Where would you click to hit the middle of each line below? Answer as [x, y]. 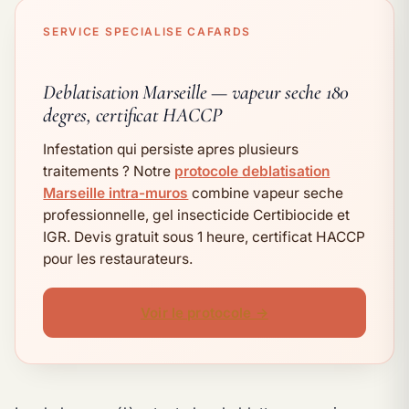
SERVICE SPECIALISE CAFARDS [147, 32]
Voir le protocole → [204, 313]
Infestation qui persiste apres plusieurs [171, 150]
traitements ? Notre [109, 172]
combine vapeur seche [266, 194]
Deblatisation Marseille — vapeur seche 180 [196, 93]
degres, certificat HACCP [132, 115]
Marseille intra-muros [116, 194]
